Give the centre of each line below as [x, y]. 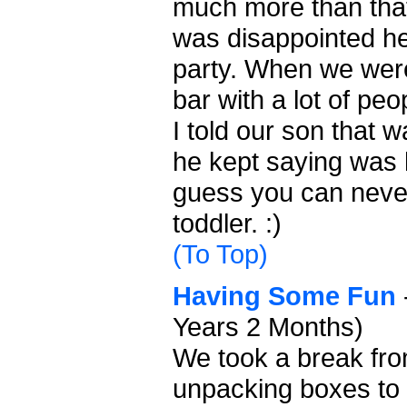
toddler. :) [227, 223]
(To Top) [220, 254]
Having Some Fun [284, 296]
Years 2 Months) [268, 327]
